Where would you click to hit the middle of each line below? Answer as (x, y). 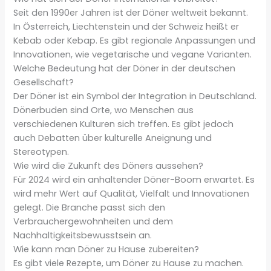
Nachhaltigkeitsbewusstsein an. (83, 236)
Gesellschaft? (44, 83)
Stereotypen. (41, 152)
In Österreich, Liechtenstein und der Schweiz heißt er (126, 27)
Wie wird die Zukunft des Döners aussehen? (109, 166)
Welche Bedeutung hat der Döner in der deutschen (125, 69)
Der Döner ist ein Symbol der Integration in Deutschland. (135, 96)
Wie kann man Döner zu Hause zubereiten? (106, 250)
